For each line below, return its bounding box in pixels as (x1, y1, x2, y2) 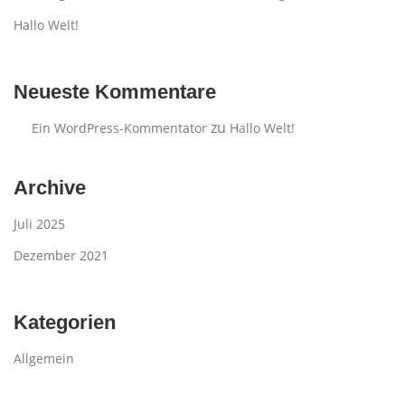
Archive (14, 175, 86, 199)
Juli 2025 (14, 214, 65, 232)
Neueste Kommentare (14, 80, 216, 103)
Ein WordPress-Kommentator (32, 118, 207, 137)
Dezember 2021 (14, 246, 108, 264)
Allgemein (14, 349, 74, 367)
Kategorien (14, 310, 116, 334)
